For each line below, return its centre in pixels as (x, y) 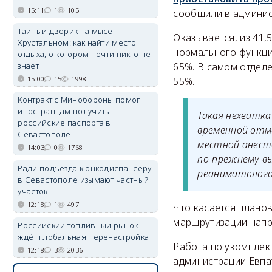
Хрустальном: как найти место (77, 42)
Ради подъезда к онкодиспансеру (85, 168)
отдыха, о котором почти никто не (84, 54)
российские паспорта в (64, 123)
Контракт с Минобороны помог (79, 100)
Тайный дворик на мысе (65, 31)
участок (33, 191)
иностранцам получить (64, 111)
